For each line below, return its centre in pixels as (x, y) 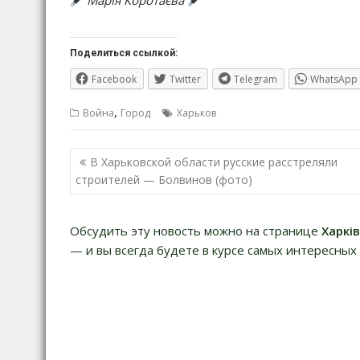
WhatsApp (334, 80)
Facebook (114, 80)
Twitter (185, 80)
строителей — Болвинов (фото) (164, 180)
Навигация (120, 158)
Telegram (256, 80)
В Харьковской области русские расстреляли (214, 162)
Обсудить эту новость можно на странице (196, 230)
